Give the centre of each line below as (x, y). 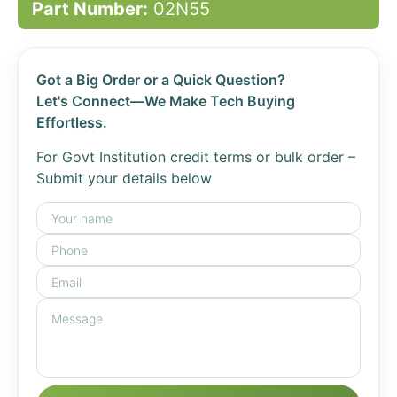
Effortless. (72, 122)
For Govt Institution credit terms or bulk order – (196, 157)
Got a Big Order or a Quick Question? (161, 80)
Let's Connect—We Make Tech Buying (166, 101)
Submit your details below (124, 178)
